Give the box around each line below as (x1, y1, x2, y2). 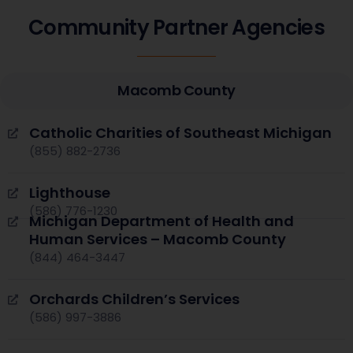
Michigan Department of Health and (29, 210, 294, 231)
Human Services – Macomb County (29, 229, 286, 249)
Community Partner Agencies (28, 13, 325, 42)
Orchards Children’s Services (29, 289, 240, 309)
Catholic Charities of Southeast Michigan (29, 123, 332, 143)
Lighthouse (29, 182, 110, 203)
